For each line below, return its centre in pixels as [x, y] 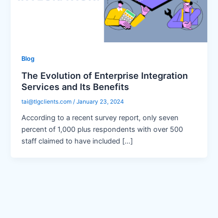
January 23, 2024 [100, 101]
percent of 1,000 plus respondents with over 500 [102, 129]
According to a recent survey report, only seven [100, 118]
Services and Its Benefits [75, 87]
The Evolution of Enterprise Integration [105, 76]
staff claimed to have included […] [77, 141]
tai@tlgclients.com [47, 101]
